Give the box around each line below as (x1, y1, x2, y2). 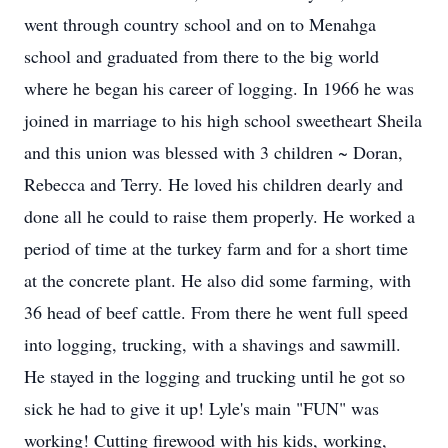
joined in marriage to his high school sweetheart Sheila (24, 108, 422, 132)
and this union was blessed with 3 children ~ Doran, (24, 140, 403, 164)
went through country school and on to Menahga (24, 12, 376, 36)
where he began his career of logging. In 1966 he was (24, 76, 414, 100)
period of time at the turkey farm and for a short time (24, 236, 408, 260)
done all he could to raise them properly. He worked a (24, 204, 415, 228)
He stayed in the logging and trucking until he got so (24, 364, 405, 388)
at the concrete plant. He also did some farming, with (24, 268, 411, 292)
